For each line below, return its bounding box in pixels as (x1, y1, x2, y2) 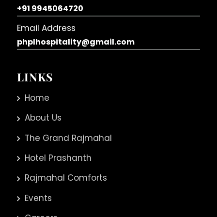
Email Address (17, 22, 76, 34)
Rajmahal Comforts (25, 172, 107, 184)
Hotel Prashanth (25, 152, 92, 164)
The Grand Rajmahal (25, 132, 112, 144)
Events (25, 192, 52, 204)
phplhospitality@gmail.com (17, 36, 135, 47)
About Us (25, 112, 62, 124)
